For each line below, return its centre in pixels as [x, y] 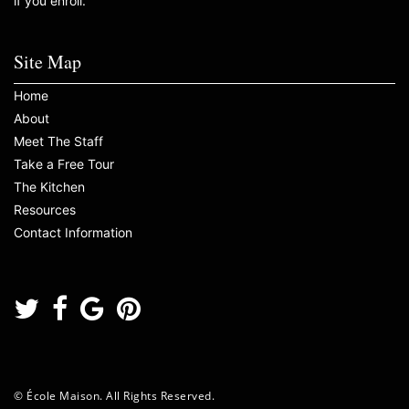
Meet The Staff [58, 141]
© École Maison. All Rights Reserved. [114, 396]
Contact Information [73, 232]
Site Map [47, 62]
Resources [45, 210]
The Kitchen [49, 187]
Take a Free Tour [64, 164]
